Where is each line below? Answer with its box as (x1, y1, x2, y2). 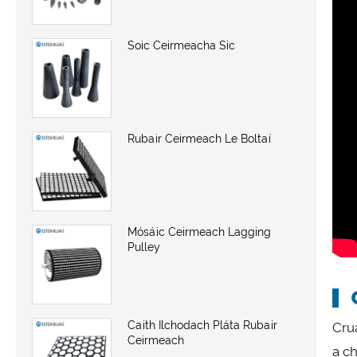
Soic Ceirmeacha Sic (127, 39, 235, 53)
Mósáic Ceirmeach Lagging (127, 225, 271, 238)
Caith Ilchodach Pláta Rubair (127, 318, 277, 331)
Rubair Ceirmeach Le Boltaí (127, 132, 271, 146)
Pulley (127, 240, 160, 253)
